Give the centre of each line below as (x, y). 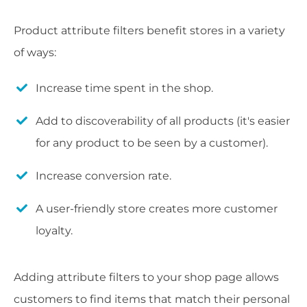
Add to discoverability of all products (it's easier (163, 121)
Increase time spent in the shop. (124, 88)
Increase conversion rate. (103, 176)
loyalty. (54, 231)
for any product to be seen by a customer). (152, 143)
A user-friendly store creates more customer (157, 209)
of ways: (35, 53)
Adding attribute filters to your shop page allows (146, 278)
